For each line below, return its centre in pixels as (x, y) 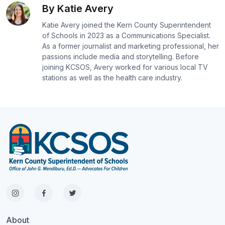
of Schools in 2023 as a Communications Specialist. (126, 35)
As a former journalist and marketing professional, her (131, 46)
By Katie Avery (78, 8)
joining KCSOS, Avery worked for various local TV (125, 67)
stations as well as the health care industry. (112, 77)
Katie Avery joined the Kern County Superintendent (127, 25)
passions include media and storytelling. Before (121, 56)
